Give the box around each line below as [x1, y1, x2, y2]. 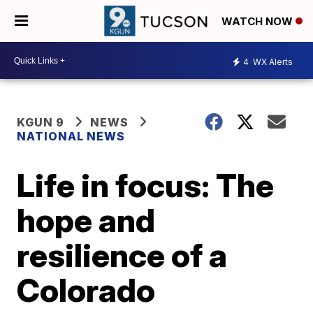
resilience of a [17, 235, 228, 275]
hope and [17, 201, 156, 240]
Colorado [17, 270, 156, 310]
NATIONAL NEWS [17, 129, 126, 143]
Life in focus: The [17, 166, 275, 205]
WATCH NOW [221, 15, 296, 29]
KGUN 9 [17, 115, 65, 129]
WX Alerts [251, 56, 293, 67]
